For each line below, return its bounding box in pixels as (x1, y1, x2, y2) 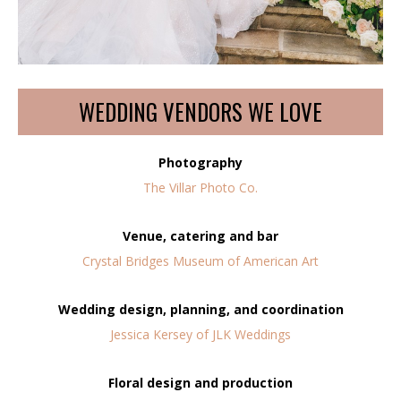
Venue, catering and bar (123, 226, 278, 244)
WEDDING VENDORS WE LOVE (79, 94, 322, 128)
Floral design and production (108, 373, 293, 391)
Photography (158, 153, 243, 171)
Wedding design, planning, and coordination (57, 300, 344, 318)
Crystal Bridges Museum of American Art (82, 252, 319, 269)
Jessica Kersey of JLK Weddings (110, 325, 291, 343)
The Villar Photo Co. (143, 178, 258, 196)
